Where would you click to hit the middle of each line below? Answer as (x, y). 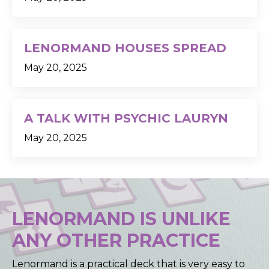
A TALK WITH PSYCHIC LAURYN (126, 119)
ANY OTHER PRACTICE (116, 241)
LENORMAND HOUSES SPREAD (125, 48)
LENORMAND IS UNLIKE (121, 219)
